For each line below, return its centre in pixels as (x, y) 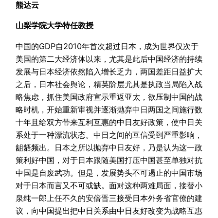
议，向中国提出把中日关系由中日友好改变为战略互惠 (109, 210)
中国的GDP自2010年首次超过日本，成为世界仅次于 (107, 46)
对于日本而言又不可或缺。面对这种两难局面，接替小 (109, 185)
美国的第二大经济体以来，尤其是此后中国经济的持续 (109, 59)
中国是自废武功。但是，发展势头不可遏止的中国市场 (109, 173)
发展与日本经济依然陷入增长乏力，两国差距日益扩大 (109, 71)
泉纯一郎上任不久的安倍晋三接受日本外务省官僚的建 (109, 198)
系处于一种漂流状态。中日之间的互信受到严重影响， (109, 135)
